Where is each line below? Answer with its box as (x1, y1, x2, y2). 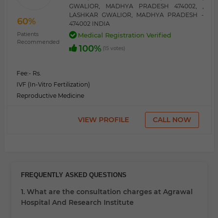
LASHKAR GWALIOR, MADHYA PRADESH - (69, 11, 204, 18)
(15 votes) (102, 45, 125, 52)
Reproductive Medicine (16, 92, 84, 99)
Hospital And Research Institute (20, 198, 134, 207)
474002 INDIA (69, 20, 110, 27)
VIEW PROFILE (77, 115, 129, 124)
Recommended (17, 38, 59, 45)
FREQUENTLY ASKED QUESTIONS (20, 172, 127, 179)
